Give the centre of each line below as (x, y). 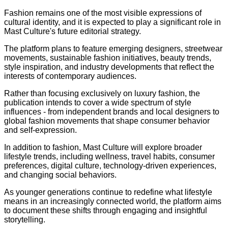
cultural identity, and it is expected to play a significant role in (112, 22)
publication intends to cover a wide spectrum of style (98, 103)
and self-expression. (40, 130)
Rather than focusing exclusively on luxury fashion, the (102, 94)
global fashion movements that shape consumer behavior (107, 121)
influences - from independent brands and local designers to (112, 112)
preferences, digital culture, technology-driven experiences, (110, 166)
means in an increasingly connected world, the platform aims (113, 202)
